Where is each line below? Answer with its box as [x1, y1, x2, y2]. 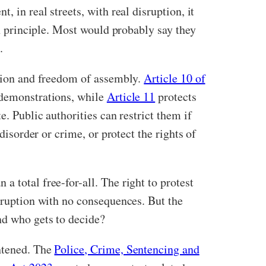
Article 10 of [144, 70, 205, 86]
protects [155, 88, 197, 104]
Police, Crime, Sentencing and [54, 241, 199, 257]
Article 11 [106, 88, 156, 104]
